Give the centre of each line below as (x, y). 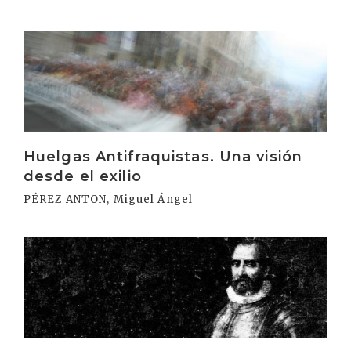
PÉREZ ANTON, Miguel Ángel (108, 199)
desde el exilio (83, 176)
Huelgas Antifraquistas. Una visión (163, 156)
